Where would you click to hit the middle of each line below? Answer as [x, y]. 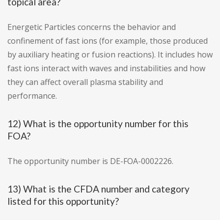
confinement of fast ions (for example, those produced [108, 41]
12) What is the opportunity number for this [98, 124]
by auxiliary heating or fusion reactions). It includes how [110, 55]
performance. [32, 96]
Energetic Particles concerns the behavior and [92, 27]
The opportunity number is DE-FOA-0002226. [90, 161]
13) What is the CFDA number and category [98, 189]
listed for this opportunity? [63, 201]
